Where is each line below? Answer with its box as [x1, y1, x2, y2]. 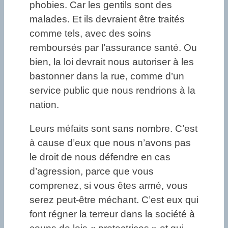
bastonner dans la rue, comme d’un [30, 71, 184, 82]
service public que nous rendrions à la [30, 85, 195, 96]
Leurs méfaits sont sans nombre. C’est [30, 123, 197, 134]
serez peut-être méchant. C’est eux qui [30, 194, 198, 206]
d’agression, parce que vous [30, 166, 154, 177]
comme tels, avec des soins [30, 28, 151, 39]
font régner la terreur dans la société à [30, 209, 195, 220]
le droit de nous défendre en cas [30, 152, 170, 163]
